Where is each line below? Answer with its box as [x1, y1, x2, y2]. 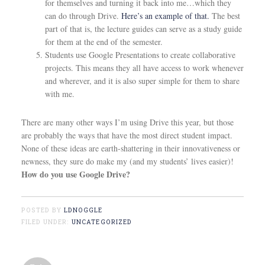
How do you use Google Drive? [21, 168, 130, 180]
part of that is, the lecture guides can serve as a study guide [44, 23, 242, 34]
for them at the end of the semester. [44, 36, 163, 47]
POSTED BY [21, 206, 64, 214]
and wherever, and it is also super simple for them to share [44, 75, 240, 86]
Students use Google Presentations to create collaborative [44, 49, 235, 60]
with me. [44, 88, 75, 99]
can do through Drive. [44, 10, 121, 21]
